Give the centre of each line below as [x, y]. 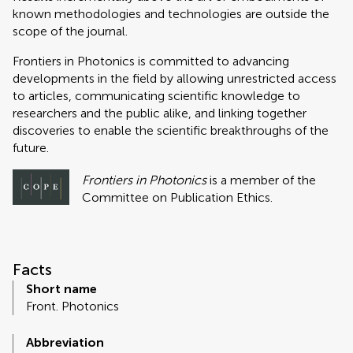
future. [31, 148]
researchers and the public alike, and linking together [160, 113]
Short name [61, 289]
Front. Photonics [72, 307]
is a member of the [262, 180]
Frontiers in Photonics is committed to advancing [151, 61]
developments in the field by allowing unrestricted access [175, 78]
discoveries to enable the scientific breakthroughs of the [171, 130]
